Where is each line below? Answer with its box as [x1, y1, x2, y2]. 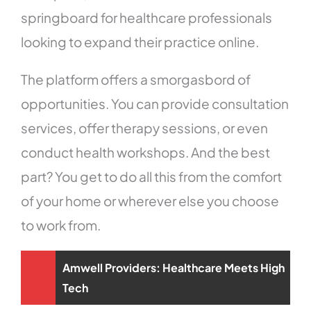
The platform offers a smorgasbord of [21, 71, 251, 88]
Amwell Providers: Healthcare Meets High [62, 260, 285, 276]
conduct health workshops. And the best [21, 144, 271, 161]
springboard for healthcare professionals [21, 9, 273, 26]
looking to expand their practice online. [21, 33, 260, 51]
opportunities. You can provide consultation [21, 95, 289, 112]
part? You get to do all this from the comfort [21, 168, 283, 185]
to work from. [21, 217, 101, 234]
